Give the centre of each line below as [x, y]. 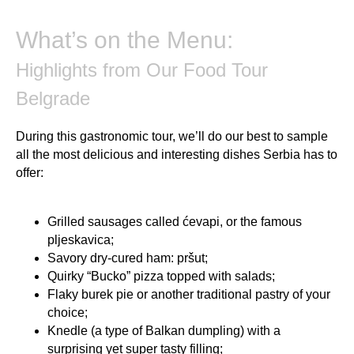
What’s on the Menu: [124, 40]
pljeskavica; [81, 239]
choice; [68, 312]
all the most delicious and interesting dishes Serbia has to [177, 154]
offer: [30, 172]
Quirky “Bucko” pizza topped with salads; [161, 276]
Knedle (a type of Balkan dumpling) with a [164, 330]
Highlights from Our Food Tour [142, 70]
